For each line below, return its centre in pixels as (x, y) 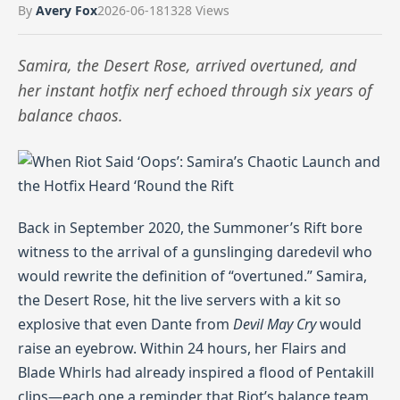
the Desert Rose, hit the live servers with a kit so (179, 300)
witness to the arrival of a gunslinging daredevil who (195, 252)
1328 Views (196, 10)
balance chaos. (71, 115)
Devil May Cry (275, 324)
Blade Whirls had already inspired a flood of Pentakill (196, 372)
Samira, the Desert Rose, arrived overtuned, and (187, 65)
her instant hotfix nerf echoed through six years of (195, 90)
